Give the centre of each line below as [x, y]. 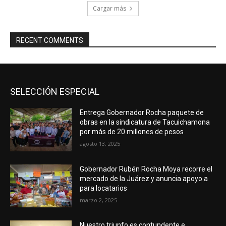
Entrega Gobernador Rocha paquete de [142, 112]
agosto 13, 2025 [100, 143]
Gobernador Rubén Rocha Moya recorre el [146, 169]
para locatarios [104, 188]
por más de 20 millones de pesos [132, 131]
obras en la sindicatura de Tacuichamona [145, 122]
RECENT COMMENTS [50, 40]
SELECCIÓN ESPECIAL [55, 91]
